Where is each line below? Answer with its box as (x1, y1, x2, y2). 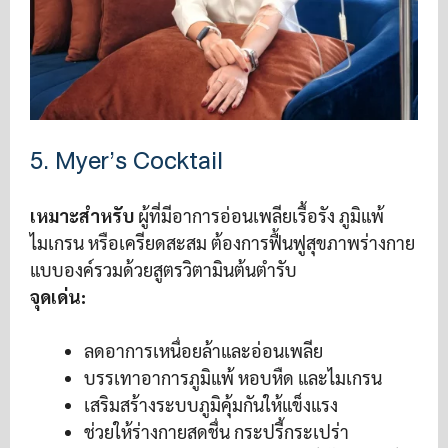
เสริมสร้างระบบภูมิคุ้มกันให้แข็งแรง (84, 392, 338, 416)
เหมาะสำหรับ (30, 203, 134, 227)
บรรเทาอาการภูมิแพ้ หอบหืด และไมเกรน (84, 365, 382, 389)
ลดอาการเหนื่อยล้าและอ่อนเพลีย (84, 338, 323, 362)
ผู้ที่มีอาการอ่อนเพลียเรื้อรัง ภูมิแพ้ (134, 203, 384, 227)
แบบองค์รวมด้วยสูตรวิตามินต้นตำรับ (30, 257, 297, 281)
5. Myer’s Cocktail (30, 139, 223, 182)
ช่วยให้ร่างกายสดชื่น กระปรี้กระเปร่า (84, 419, 349, 443)
